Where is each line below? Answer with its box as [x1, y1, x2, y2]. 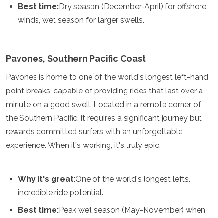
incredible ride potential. [18, 188, 103, 197]
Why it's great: [18, 174, 75, 183]
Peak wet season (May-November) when [59, 205, 205, 215]
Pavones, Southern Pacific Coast [6, 54, 146, 64]
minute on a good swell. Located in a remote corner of [6, 100, 201, 109]
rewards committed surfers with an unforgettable [6, 127, 182, 136]
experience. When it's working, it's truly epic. [6, 141, 161, 150]
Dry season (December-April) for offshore [59, 2, 206, 11]
